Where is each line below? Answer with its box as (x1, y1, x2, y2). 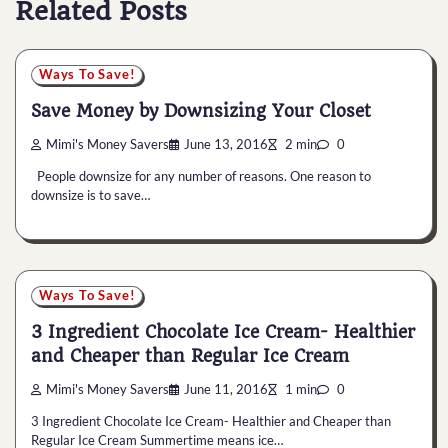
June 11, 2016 (184, 381, 268, 397)
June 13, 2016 (184, 137, 268, 152)
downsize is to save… (31, 186, 150, 203)
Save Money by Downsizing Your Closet (31, 100, 371, 121)
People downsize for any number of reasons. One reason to (31, 167, 371, 184)
